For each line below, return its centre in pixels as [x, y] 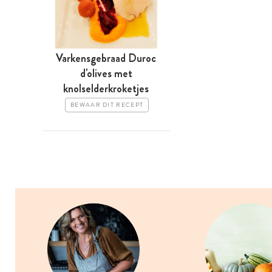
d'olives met [106, 74]
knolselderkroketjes [106, 89]
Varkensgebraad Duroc [106, 59]
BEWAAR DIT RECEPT [107, 105]
